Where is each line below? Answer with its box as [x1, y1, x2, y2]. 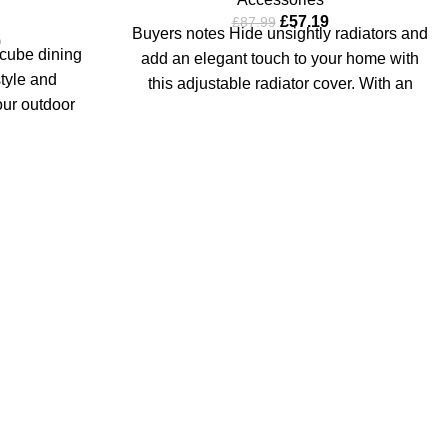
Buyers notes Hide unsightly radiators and [132, 24, 428, 42]
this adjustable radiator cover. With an [147, 74, 413, 92]
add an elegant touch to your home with [141, 49, 419, 67]
